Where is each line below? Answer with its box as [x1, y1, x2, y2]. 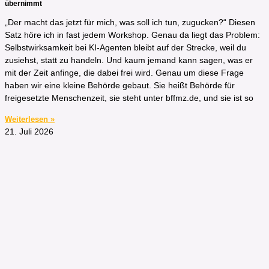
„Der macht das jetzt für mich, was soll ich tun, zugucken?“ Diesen [5, 17, 255, 28]
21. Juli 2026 [5, 127, 53, 137]
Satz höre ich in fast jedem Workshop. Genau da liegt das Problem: [5, 30, 260, 40]
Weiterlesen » [5, 115, 55, 124]
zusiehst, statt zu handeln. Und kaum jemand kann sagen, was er [5, 55, 253, 65]
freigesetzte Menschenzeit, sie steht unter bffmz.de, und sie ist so [5, 93, 253, 103]
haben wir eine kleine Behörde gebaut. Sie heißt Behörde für [5, 80, 235, 91]
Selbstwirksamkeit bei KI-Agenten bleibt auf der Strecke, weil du [5, 43, 246, 53]
